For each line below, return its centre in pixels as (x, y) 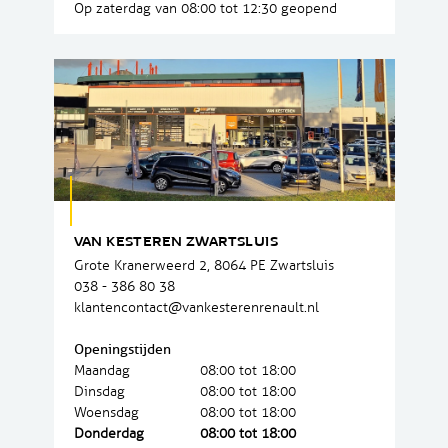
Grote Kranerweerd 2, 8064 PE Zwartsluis (203, 266)
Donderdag (108, 434)
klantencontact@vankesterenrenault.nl (196, 308)
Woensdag (106, 413)
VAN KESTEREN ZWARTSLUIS (176, 243)
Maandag (101, 371)
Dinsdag (99, 392)
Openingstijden (122, 350)
